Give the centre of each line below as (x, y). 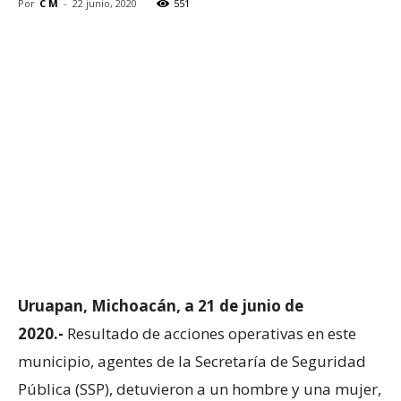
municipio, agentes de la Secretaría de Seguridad (192, 361)
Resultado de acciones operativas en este (212, 333)
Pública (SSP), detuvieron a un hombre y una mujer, (200, 388)
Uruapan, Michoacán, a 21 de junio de (161, 305)
